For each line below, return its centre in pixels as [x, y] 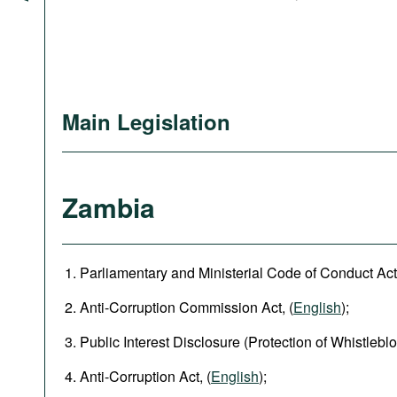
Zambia [109, 207]
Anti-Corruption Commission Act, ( [187, 307]
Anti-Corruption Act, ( [145, 376]
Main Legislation [146, 121]
